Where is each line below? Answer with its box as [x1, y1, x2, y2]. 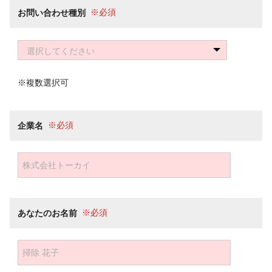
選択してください [27, 46, 95, 56]
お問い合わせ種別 [18, 8, 86, 18]
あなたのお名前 [18, 208, 77, 218]
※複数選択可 [18, 77, 69, 87]
